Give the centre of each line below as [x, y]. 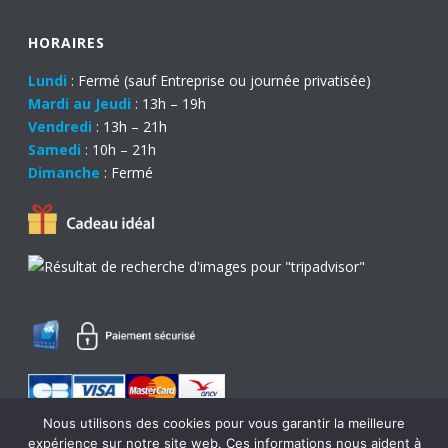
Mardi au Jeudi [80, 104]
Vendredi [60, 127]
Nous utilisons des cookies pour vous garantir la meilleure [224, 423]
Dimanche [64, 173]
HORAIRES [67, 43]
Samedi [55, 150]
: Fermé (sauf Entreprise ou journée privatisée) [219, 81]
